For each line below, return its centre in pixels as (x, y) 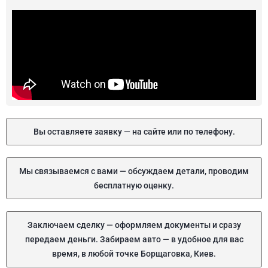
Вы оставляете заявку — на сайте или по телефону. (134, 132)
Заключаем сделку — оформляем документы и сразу (134, 225)
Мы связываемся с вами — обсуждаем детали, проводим (134, 171)
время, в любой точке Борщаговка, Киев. (134, 254)
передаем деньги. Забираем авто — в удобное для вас (134, 239)
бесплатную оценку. (134, 185)
